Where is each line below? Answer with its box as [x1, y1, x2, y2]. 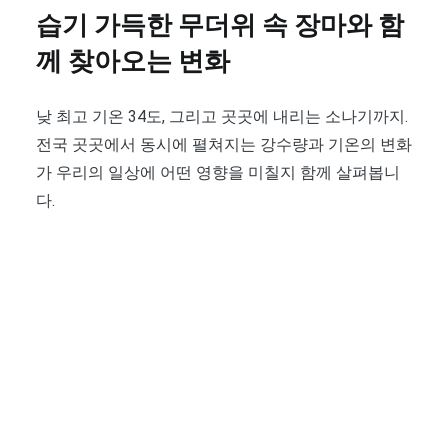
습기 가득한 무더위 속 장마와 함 [36, 5, 404, 49]
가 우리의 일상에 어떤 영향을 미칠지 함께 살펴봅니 [36, 162, 400, 182]
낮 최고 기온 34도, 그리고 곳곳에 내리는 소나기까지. [36, 106, 408, 126]
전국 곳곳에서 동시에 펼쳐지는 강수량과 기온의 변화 [36, 134, 412, 154]
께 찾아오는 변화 [36, 41, 230, 85]
